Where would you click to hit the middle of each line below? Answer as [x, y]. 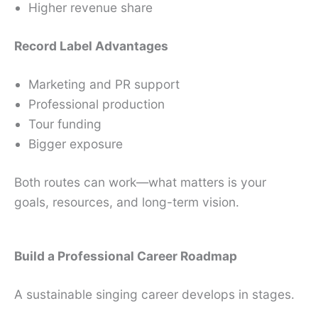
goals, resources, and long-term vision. [127, 202]
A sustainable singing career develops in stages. [154, 295]
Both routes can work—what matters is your [140, 182]
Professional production [97, 104]
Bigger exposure [76, 143]
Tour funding [65, 124]
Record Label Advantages [91, 45]
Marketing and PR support [104, 84]
